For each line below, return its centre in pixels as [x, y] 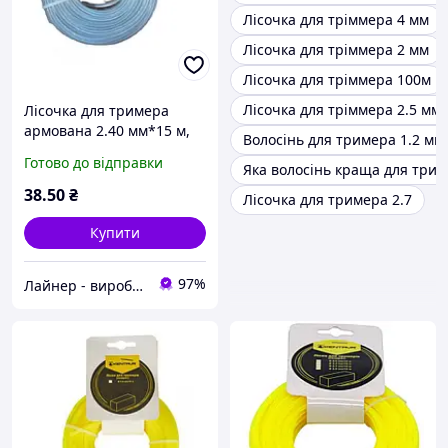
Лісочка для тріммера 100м [337, 80]
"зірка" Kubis [68, 151]
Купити [115, 233]
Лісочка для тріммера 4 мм [336, 20]
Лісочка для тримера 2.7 [327, 200]
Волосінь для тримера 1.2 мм [343, 140]
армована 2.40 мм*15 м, [107, 131]
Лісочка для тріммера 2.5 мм [342, 110]
